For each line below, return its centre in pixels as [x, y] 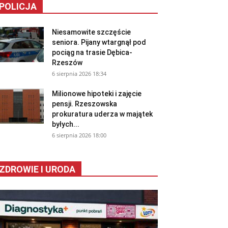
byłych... [66, 124]
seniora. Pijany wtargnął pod [99, 42]
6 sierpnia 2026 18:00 [79, 135]
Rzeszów [67, 63]
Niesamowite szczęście [91, 32]
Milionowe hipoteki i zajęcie [97, 94]
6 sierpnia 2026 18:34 [79, 74]
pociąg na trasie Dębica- [92, 53]
